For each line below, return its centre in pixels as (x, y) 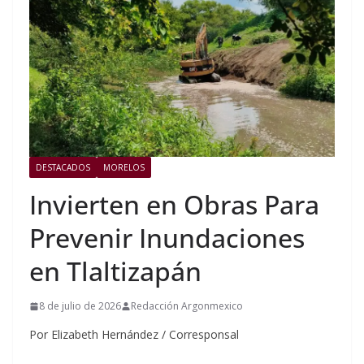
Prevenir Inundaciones (167, 238)
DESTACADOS (63, 168)
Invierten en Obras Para (174, 205)
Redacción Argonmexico (187, 306)
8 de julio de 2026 (80, 306)
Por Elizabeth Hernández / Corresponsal (134, 335)
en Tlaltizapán (115, 271)
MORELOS (124, 168)
